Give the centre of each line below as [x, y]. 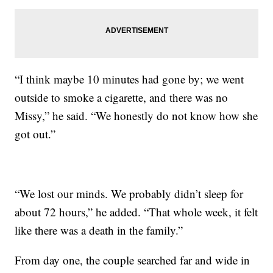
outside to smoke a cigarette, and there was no [122, 97]
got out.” [35, 133]
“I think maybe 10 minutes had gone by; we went [129, 79]
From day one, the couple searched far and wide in [133, 260]
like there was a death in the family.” [99, 230]
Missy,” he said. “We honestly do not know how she [136, 115]
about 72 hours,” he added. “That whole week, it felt [136, 211]
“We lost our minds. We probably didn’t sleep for [129, 193]
